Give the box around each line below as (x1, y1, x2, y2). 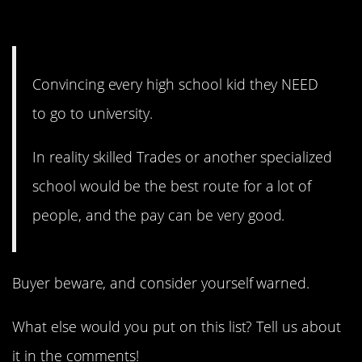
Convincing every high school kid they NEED (32, 74, 319, 94)
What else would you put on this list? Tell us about (12, 317, 341, 337)
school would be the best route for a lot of (32, 175, 312, 196)
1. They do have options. (12, 7, 291, 43)
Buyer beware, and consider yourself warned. (12, 272, 310, 293)
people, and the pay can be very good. (32, 204, 285, 225)
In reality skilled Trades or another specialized (32, 146, 332, 166)
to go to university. (32, 103, 154, 123)
